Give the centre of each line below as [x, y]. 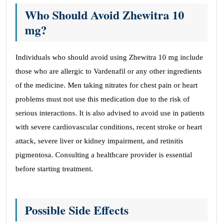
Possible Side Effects [77, 210]
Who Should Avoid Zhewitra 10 [105, 15]
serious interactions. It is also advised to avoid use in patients [110, 113]
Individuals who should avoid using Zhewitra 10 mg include [109, 57]
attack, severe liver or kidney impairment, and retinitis [99, 141]
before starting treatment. [54, 169]
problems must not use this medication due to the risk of [103, 99]
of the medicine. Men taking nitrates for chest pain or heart [107, 85]
